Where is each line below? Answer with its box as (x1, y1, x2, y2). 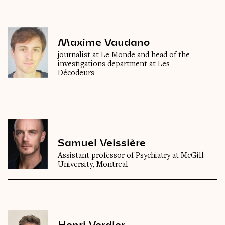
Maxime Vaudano (58, 36, 150, 48)
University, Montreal (58, 161, 128, 169)
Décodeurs (58, 69, 94, 78)
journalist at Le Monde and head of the (58, 51, 190, 60)
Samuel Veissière (58, 136, 146, 149)
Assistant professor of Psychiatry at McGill (58, 152, 204, 160)
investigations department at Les (58, 60, 170, 69)
